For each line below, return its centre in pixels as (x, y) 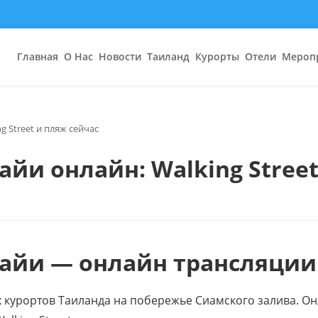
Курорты (217, 56)
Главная (37, 56)
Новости (120, 56)
